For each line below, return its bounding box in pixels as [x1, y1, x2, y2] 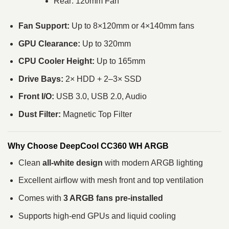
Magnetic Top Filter [60, 109, 132, 119]
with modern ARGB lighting [102, 158, 203, 167]
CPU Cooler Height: [18, 57, 95, 66]
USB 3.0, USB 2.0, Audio [54, 92, 147, 101]
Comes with [18, 193, 63, 202]
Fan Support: [18, 21, 70, 30]
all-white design [42, 158, 103, 167]
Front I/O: [18, 92, 54, 101]
